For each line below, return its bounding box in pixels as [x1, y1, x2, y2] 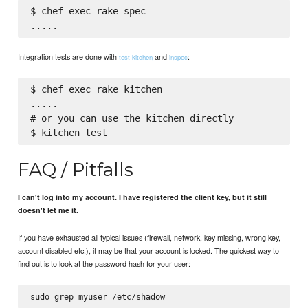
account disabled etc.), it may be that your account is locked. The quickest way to [18, 245, 280, 256]
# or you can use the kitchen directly [30, 113, 234, 124]
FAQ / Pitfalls [18, 157, 134, 181]
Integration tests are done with [18, 50, 120, 62]
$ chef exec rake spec [30, 5, 146, 17]
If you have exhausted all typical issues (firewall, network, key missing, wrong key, [18, 232, 281, 243]
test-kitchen [119, 52, 153, 62]
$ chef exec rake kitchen [30, 84, 162, 96]
